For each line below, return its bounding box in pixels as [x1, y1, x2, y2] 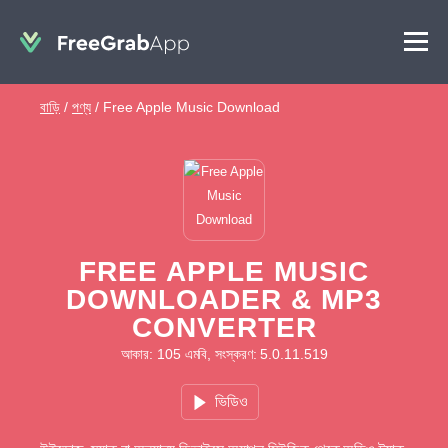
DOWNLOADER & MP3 [66, 284, 382, 315]
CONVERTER [131, 312, 317, 343]
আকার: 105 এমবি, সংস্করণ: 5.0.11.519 [120, 346, 328, 362]
